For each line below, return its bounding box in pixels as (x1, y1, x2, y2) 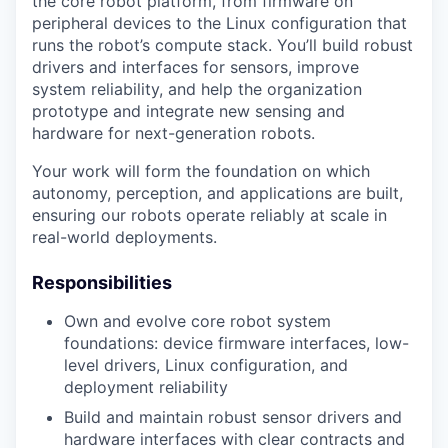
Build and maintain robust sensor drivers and (64, 407, 402, 427)
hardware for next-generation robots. (32, 123, 315, 143)
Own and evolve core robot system (64, 311, 331, 331)
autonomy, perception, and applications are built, (32, 183, 403, 203)
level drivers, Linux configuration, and (64, 355, 348, 375)
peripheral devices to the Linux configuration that (32, 13, 407, 33)
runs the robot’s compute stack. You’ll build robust (32, 35, 413, 55)
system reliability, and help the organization (32, 79, 362, 99)
